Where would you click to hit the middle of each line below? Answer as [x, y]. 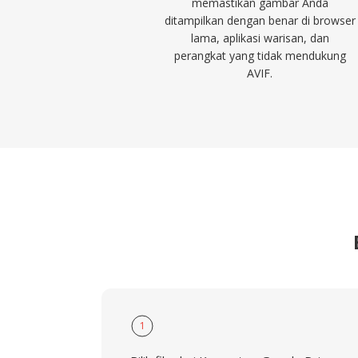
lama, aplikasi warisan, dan [260, 38]
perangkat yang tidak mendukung [260, 56]
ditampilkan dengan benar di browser [260, 20]
